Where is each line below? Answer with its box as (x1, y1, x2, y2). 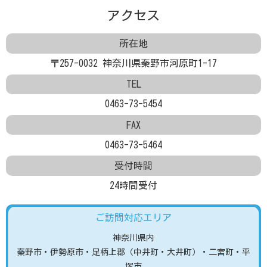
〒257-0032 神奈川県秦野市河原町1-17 (50, 58, 217, 69)
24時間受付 (110, 181, 157, 191)
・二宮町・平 (200, 247, 250, 256)
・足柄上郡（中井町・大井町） (83, 247, 200, 256)
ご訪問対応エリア (95, 212, 172, 222)
